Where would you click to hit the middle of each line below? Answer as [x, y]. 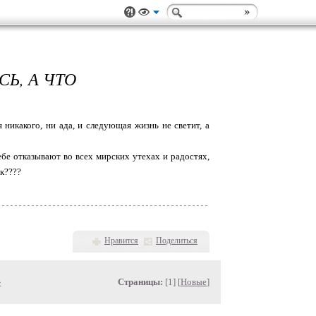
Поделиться [177, 241]
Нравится [121, 241]
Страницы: [140, 282]
